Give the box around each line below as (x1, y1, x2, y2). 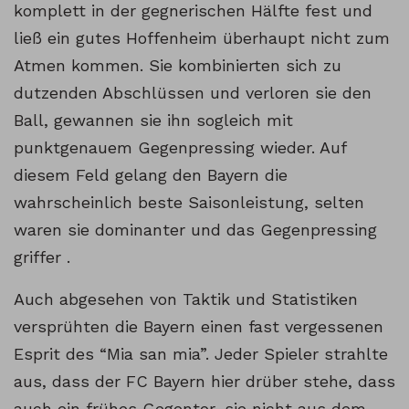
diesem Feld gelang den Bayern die (14, 165, 288, 185)
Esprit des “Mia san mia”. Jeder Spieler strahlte (14, 344, 388, 364)
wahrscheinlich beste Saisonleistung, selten (14, 193, 364, 213)
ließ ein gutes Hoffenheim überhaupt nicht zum (14, 28, 390, 48)
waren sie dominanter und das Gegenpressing (14, 220, 377, 240)
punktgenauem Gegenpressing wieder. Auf (14, 138, 346, 158)
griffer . (14, 247, 70, 267)
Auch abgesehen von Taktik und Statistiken (14, 289, 358, 309)
